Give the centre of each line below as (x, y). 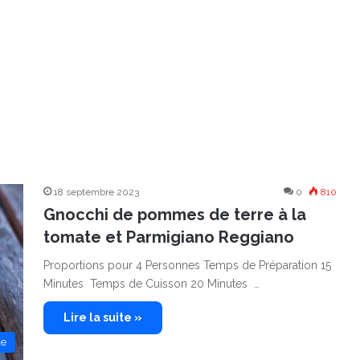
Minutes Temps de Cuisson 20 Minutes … (151, 284)
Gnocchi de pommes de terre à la (175, 215)
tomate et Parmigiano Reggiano (169, 237)
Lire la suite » (103, 317)
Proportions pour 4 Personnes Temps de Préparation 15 (187, 265)
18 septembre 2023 (96, 192)
